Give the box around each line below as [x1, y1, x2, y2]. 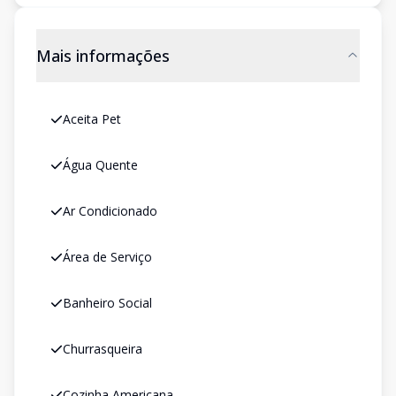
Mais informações [36, 45, 170, 66]
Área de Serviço [63, 248, 152, 265]
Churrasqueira [63, 340, 142, 357]
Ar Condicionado [63, 202, 157, 219]
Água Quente [63, 156, 138, 173]
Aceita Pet [63, 110, 121, 127]
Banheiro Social [63, 294, 152, 311]
